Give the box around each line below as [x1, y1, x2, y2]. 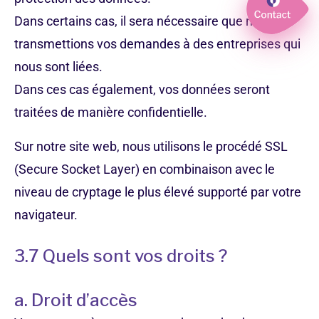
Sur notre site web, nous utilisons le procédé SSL [14, 139, 288, 154]
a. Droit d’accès [14, 290, 137, 310]
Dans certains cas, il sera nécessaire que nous [14, 14, 273, 28]
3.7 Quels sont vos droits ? [14, 246, 227, 266]
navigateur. [14, 207, 78, 222]
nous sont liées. [14, 59, 103, 74]
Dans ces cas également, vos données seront [14, 82, 270, 97]
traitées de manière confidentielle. [14, 105, 207, 120]
